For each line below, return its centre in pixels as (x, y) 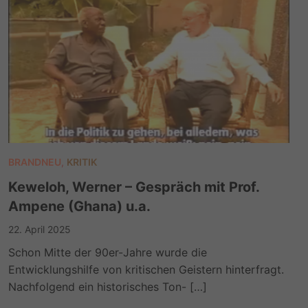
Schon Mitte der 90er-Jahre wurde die (108, 252)
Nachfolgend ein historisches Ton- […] (108, 286)
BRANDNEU (35, 162)
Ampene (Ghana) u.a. (80, 206)
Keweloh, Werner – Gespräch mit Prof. (134, 187)
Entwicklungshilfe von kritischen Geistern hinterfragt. (146, 269)
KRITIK (82, 162)
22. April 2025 (40, 229)
